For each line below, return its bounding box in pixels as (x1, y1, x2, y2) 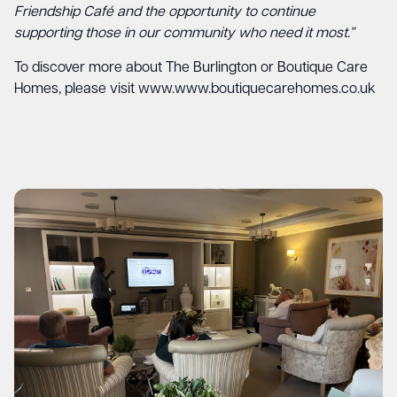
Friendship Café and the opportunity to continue (14, 5, 315, 19)
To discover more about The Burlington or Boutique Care (14, 61, 368, 75)
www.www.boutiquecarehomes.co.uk (138, 82, 376, 97)
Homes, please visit (14, 82, 138, 97)
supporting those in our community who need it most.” (14, 27, 354, 41)
